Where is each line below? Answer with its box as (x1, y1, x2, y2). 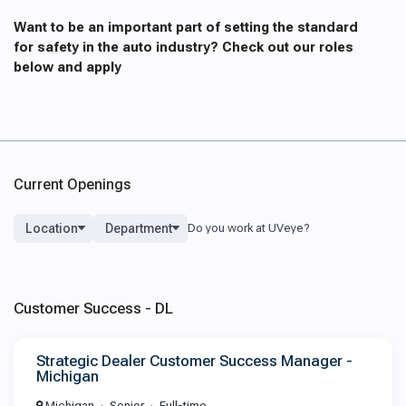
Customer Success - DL (14, 299, 173, 317)
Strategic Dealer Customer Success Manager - (36, 352, 353, 370)
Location (25, 221, 78, 236)
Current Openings (14, 176, 130, 193)
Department (105, 221, 172, 236)
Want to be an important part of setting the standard (14, 19, 358, 35)
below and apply (14, 59, 121, 75)
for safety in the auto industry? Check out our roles (14, 39, 353, 55)
